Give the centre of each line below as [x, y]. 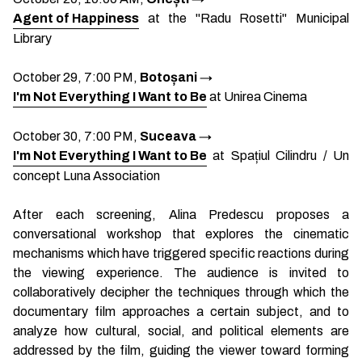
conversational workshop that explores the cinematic [181, 234]
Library [32, 38]
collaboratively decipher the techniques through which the [181, 292]
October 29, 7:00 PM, [76, 77]
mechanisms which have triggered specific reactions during [181, 253]
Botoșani [168, 77]
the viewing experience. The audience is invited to [181, 273]
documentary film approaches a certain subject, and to [181, 311]
